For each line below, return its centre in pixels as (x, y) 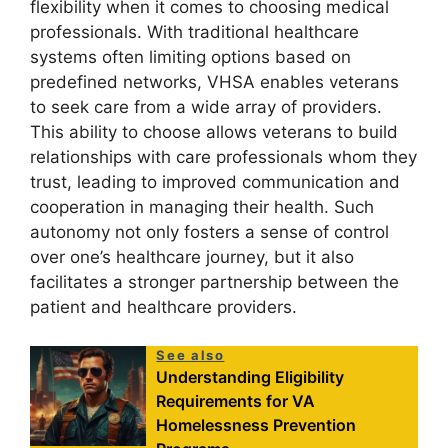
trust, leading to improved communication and (215, 182)
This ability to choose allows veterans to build (214, 132)
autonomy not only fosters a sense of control (209, 232)
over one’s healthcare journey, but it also (192, 257)
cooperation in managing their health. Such (202, 207)
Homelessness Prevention (256, 424)
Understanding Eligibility (250, 376)
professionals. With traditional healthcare (194, 32)
